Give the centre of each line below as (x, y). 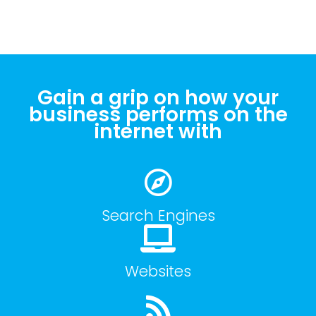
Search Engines (158, 216)
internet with (158, 132)
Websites (158, 272)
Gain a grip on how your (158, 98)
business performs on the (158, 115)
